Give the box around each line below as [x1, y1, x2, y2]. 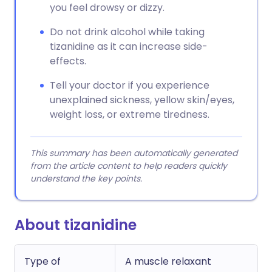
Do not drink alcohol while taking [50, 25, 205, 39]
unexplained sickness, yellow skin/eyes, [50, 93, 234, 107]
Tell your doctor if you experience [50, 78, 209, 92]
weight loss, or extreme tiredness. [50, 107, 209, 121]
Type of [24, 254, 61, 268]
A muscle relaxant [125, 254, 211, 268]
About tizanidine [15, 215, 137, 235]
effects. [50, 54, 86, 68]
